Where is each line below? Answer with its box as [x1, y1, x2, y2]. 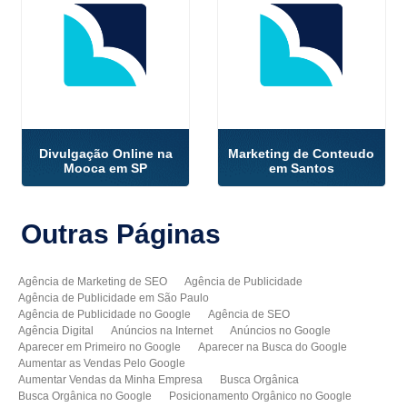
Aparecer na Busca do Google [198, 340, 348, 353]
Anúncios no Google [230, 323, 332, 337]
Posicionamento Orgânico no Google [169, 389, 352, 402]
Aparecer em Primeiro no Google [18, 340, 182, 353]
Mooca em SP [64, 161, 148, 176]
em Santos [268, 161, 334, 176]
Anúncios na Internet [111, 323, 213, 337]
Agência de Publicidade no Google [18, 307, 192, 321]
